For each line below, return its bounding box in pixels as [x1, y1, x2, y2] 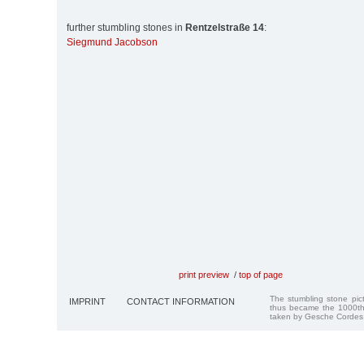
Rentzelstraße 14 [185, 22, 264, 34]
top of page [239, 269, 283, 279]
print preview [179, 269, 229, 279]
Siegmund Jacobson [67, 37, 158, 49]
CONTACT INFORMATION [127, 296, 235, 306]
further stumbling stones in [67, 22, 185, 34]
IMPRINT [69, 296, 106, 306]
